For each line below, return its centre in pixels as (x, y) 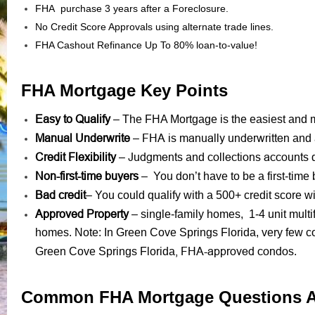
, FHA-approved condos (234, 251)
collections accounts (258, 156)
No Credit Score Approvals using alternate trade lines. (154, 26)
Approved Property (82, 213)
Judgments (155, 156)
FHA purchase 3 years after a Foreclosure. (135, 8)
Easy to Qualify (73, 118)
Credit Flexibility (76, 156)
